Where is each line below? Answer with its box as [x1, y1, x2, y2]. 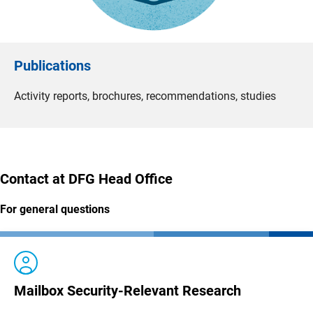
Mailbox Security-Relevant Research [14, 282, 241, 300]
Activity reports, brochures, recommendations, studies [14, 89, 276, 103]
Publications [14, 57, 91, 75]
